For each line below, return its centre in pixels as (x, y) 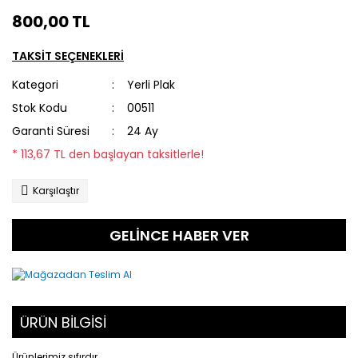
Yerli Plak (151, 85)
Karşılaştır (56, 191)
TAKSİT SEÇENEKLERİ (68, 56)
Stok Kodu (40, 108)
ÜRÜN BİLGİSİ (63, 322)
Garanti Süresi (51, 131)
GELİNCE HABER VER (179, 235)
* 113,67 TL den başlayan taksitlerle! (108, 154)
